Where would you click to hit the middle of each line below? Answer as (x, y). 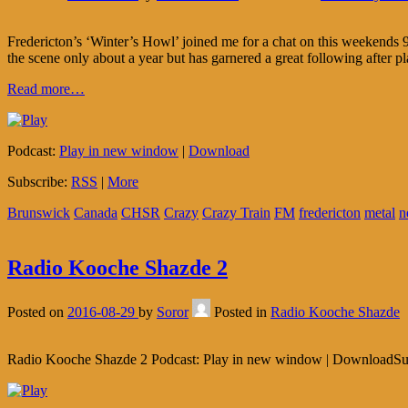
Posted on (37, 312)
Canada (96, 213)
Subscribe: (39, 182)
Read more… (46, 89)
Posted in (242, 312)
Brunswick (39, 213)
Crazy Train (236, 213)
